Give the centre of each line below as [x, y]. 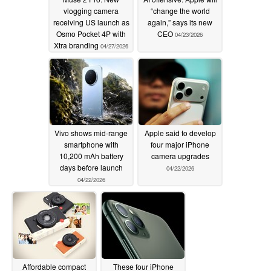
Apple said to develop [180, 132]
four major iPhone [180, 144]
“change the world [180, 10]
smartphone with [91, 144]
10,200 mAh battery [91, 155]
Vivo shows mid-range [91, 132]
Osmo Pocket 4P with [91, 33]
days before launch [91, 167]
